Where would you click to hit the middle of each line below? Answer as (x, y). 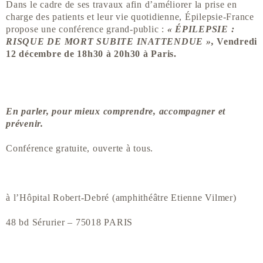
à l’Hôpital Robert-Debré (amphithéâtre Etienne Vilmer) (121, 198)
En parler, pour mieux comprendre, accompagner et (116, 112)
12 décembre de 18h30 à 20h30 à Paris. (93, 53)
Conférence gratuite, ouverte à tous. (80, 149)
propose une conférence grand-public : (87, 29)
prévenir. (26, 124)
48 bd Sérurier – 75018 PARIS (69, 222)
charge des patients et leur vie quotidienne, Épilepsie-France (130, 16)
